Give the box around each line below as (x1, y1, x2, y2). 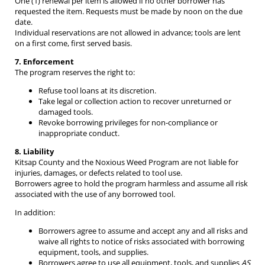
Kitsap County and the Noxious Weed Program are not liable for (15, 157, 238, 168)
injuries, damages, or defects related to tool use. (15, 167, 182, 179)
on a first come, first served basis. (15, 38, 132, 49)
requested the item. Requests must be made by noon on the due (15, 6, 243, 17)
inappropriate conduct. (38, 128, 119, 139)
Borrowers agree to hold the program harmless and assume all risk (15, 178, 248, 189)
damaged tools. (38, 106, 93, 118)
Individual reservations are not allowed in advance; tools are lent (15, 27, 241, 38)
